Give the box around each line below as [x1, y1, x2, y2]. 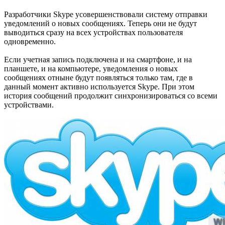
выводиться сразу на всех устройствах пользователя [4, 28, 183, 37]
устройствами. [4, 100, 54, 109]
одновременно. [4, 37, 56, 46]
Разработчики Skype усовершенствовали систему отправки [4, 10, 207, 19]
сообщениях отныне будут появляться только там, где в [4, 73, 193, 82]
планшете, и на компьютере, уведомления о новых [4, 64, 178, 73]
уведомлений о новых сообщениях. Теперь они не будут [4, 19, 197, 28]
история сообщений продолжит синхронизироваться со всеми [4, 91, 217, 100]
